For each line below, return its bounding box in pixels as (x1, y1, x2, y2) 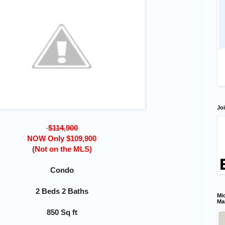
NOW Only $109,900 (27, 134, 96, 143)
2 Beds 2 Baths (35, 186, 88, 195)
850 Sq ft (46, 207, 77, 216)
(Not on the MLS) (32, 144, 92, 153)
